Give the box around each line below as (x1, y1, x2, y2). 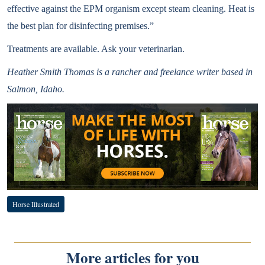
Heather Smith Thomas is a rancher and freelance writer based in (7, 67, 253, 77)
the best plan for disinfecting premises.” (7, 21, 154, 31)
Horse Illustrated (12, 199, 59, 209)
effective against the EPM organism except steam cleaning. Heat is (7, 4, 254, 14)
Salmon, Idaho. (7, 84, 64, 94)
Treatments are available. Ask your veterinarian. (7, 44, 185, 54)
